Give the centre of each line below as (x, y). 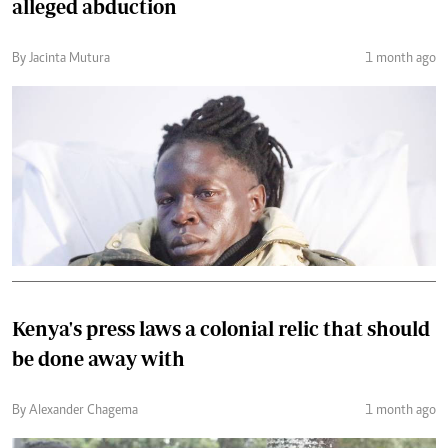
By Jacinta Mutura (61, 58)
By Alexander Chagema (75, 410)
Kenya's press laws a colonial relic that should (221, 328)
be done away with (98, 358)
